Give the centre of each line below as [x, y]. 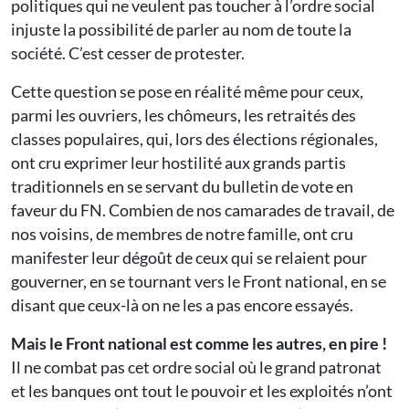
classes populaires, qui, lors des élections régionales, [194, 139]
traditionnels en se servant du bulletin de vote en [182, 187]
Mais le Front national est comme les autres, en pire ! [199, 344]
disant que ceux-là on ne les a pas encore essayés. [182, 305]
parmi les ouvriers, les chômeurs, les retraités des [184, 115]
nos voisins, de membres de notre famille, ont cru [182, 234]
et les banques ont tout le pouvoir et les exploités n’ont [202, 391]
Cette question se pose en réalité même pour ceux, [187, 92]
